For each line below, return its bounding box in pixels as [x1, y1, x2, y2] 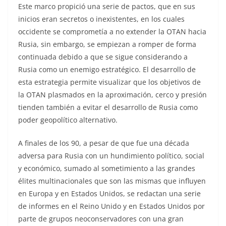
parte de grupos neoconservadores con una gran [18, 213, 184, 223]
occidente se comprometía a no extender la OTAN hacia [18, 26, 206, 36]
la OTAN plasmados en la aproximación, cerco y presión [18, 89, 207, 99]
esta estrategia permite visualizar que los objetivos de [18, 77, 201, 87]
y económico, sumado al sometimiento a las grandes [18, 163, 195, 173]
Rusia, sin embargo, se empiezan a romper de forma [18, 39, 196, 49]
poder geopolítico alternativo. [18, 115, 118, 125]
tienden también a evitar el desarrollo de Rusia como [18, 102, 198, 112]
